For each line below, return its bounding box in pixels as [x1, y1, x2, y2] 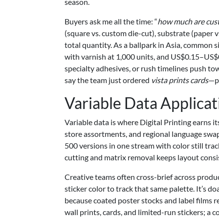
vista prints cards [151, 75, 208, 85]
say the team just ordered [65, 75, 151, 85]
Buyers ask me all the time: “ [65, 17, 157, 26]
